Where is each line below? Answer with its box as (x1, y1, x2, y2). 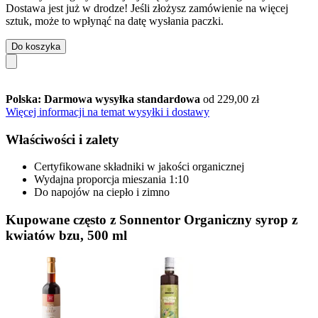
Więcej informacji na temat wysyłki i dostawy (6, 105, 209, 118)
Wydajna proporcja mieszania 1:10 (34, 173, 189, 186)
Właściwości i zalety (6, 131, 119, 147)
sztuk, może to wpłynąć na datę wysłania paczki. (6, 14, 224, 27)
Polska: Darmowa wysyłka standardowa (6, 92, 203, 105)
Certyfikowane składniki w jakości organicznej (34, 160, 244, 173)
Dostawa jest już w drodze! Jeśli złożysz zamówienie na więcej (6, 1, 288, 14)
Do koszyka (11, 40, 60, 52)
